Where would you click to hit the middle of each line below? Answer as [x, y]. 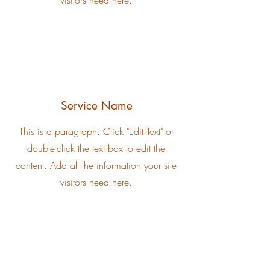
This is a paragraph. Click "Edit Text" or [96, 131]
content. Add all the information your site [96, 165]
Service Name [96, 106]
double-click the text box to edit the [96, 148]
